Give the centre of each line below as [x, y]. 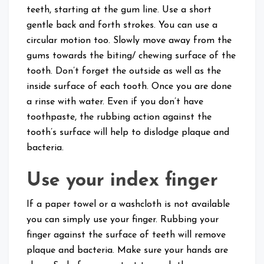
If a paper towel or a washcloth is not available [128, 205]
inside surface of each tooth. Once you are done [129, 87]
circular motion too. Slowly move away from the [129, 41]
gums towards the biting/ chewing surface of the [131, 56]
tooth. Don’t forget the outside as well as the [124, 72]
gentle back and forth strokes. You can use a [122, 26]
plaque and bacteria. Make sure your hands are [127, 251]
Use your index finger [122, 181]
